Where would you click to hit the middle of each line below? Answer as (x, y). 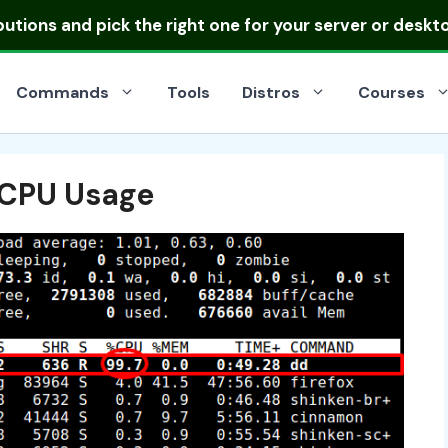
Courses (391, 92)
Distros (271, 92)
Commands (62, 92)
